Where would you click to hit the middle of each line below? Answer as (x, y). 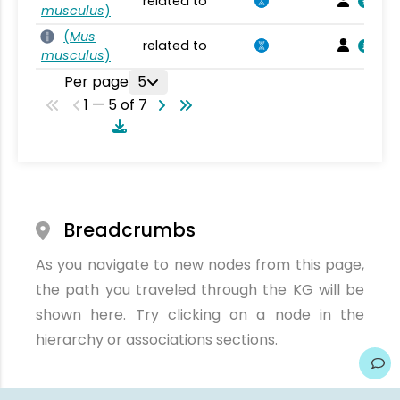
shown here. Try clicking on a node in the (200, 315)
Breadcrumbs (130, 230)
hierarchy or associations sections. (157, 340)
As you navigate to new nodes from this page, (200, 265)
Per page (96, 82)
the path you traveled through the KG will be (200, 290)
